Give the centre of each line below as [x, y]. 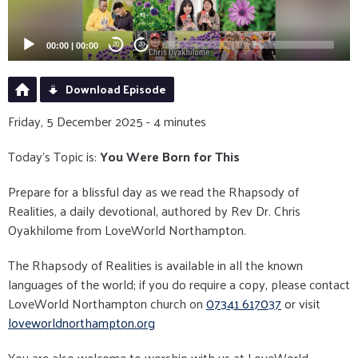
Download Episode [116, 89]
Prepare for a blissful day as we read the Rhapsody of [153, 191]
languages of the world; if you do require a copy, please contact [179, 284]
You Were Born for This [168, 156]
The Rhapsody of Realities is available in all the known [155, 265]
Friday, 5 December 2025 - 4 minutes [107, 121]
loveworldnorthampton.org [82, 322]
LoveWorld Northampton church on [107, 303]
